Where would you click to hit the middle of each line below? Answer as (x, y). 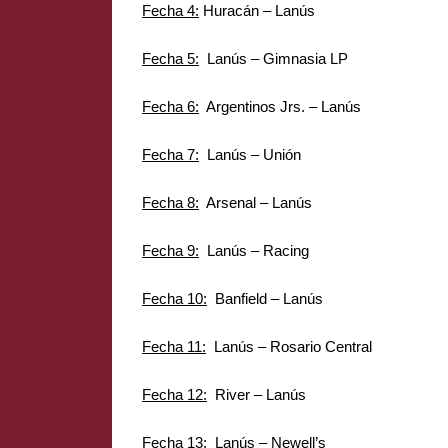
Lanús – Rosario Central (289, 346)
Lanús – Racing (254, 250)
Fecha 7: (170, 154)
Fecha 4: (170, 10)
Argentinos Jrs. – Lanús (280, 106)
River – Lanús (256, 394)
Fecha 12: (174, 394)
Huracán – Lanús (257, 10)
